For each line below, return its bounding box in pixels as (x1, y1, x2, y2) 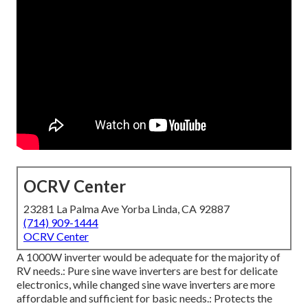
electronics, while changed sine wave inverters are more (16, 278, 275, 291)
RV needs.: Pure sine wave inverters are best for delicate (16, 264, 278, 278)
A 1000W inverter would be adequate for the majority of (16, 250, 280, 264)
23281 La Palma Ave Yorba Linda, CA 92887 (23, 202, 230, 216)
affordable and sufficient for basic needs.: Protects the (16, 291, 272, 305)
